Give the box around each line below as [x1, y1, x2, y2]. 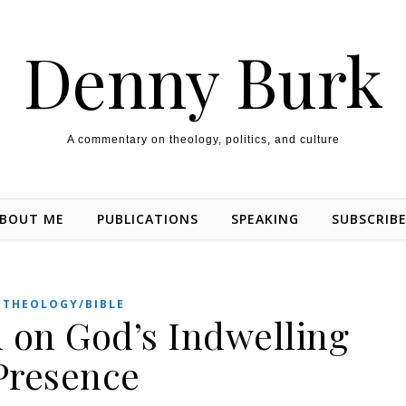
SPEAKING [231, 210, 299, 227]
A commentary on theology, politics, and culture [66, 133, 340, 146]
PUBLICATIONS [97, 210, 198, 227]
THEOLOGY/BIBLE [3, 296, 125, 312]
